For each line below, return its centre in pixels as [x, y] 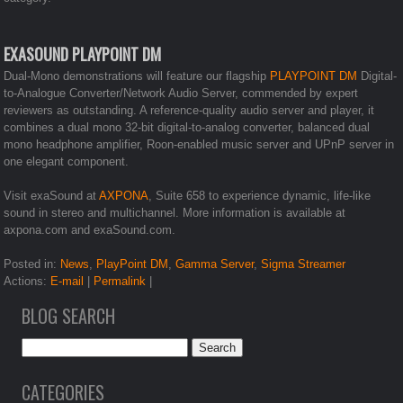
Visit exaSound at [52, 195]
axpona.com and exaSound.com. [90, 229]
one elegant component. [67, 161]
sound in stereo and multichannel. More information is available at [175, 212]
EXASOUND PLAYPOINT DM [83, 54]
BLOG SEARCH [69, 315]
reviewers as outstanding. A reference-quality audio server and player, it [189, 110]
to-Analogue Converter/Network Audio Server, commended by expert [181, 93]
